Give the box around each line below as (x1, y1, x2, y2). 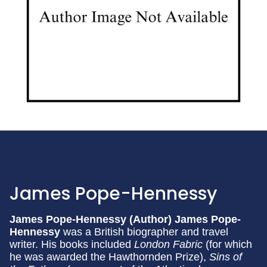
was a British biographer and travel (63, 225, 228, 238)
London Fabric (134, 238, 206, 250)
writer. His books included (10, 238, 134, 250)
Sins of (209, 250, 242, 263)
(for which (206, 238, 252, 250)
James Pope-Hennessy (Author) (10, 213, 175, 225)
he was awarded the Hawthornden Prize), (10, 250, 209, 263)
